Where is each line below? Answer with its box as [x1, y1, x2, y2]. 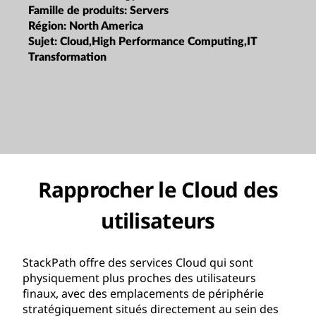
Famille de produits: [28, 4, 130, 16]
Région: [28, 20, 69, 32]
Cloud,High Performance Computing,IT [60, 35, 257, 47]
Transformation [28, 51, 107, 63]
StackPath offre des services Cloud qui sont [23, 254, 253, 270]
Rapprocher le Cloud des [37, 174, 279, 204]
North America [69, 20, 143, 32]
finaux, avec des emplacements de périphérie [23, 285, 264, 301]
